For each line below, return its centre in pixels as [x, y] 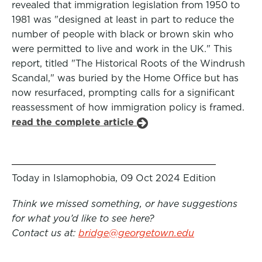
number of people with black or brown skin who [123, 34]
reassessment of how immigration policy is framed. [128, 107]
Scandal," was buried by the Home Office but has [125, 78]
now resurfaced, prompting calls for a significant [123, 93]
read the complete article [74, 122]
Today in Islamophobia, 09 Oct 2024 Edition [114, 178]
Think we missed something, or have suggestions [125, 204]
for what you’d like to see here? [83, 218]
